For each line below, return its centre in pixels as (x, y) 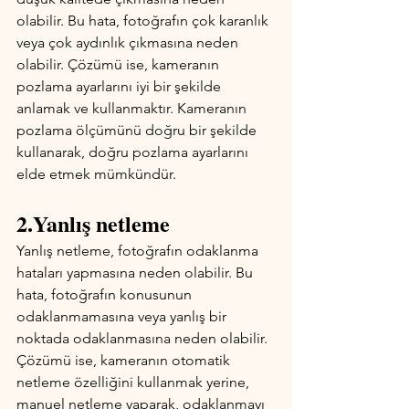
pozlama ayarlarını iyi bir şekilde (121, 86)
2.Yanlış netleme (93, 223)
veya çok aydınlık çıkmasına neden (129, 42)
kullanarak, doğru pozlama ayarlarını (134, 152)
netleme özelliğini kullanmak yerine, (135, 382)
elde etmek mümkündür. (96, 174)
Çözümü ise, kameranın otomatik (125, 360)
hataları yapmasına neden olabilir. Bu (136, 273)
